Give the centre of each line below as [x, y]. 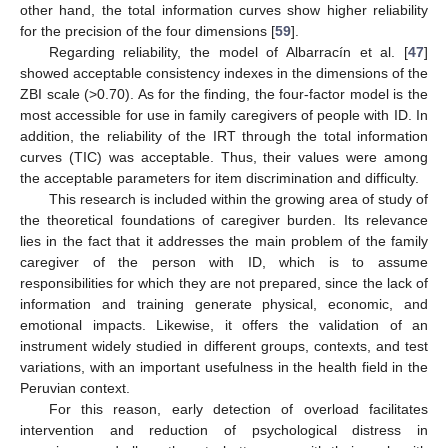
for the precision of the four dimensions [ [147, 30]
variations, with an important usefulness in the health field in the [224, 366]
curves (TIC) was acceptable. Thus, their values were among [224, 156]
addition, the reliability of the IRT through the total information [224, 135]
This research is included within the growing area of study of [238, 198]
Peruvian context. [75, 387]
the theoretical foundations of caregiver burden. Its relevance [224, 219]
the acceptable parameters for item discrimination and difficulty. [219, 177]
